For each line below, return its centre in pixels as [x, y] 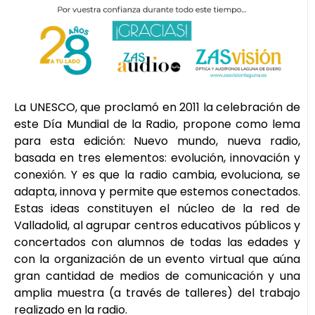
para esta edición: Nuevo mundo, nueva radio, [157, 141]
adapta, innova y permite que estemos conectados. [157, 191]
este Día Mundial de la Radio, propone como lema [157, 124]
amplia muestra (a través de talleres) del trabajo [157, 292]
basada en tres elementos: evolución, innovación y [157, 157]
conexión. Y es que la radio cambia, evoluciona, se [157, 174]
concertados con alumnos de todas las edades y [157, 242]
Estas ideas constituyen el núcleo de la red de [157, 208]
